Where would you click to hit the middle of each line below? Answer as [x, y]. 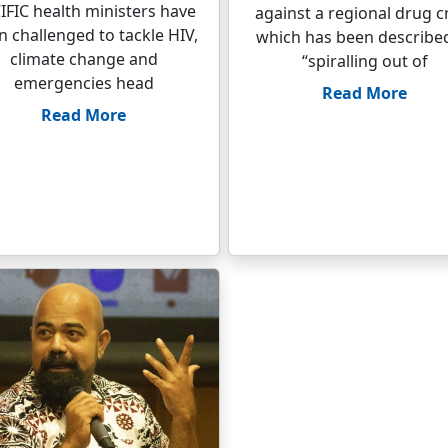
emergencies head [83, 83]
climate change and [83, 59]
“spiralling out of [364, 61]
